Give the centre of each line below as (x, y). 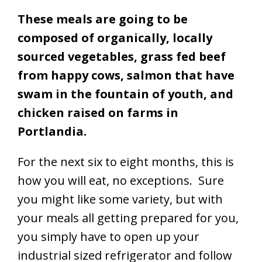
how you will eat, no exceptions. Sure (121, 180)
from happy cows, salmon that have (126, 75)
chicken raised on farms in (98, 112)
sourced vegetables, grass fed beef (122, 56)
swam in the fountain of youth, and (125, 94)
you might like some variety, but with (120, 199)
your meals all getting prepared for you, (128, 218)
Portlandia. (52, 131)
